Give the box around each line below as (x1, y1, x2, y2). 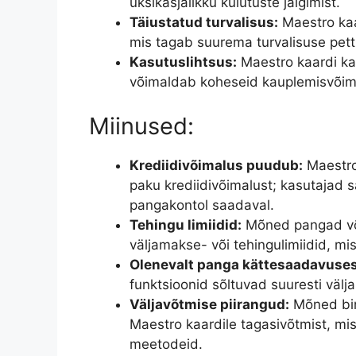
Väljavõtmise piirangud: (130, 296, 289, 312)
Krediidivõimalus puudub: (130, 157, 303, 173)
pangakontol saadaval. (130, 196, 274, 213)
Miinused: (89, 111, 194, 140)
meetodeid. (130, 335, 203, 352)
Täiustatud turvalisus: (130, 14, 278, 31)
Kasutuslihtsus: (130, 54, 237, 71)
